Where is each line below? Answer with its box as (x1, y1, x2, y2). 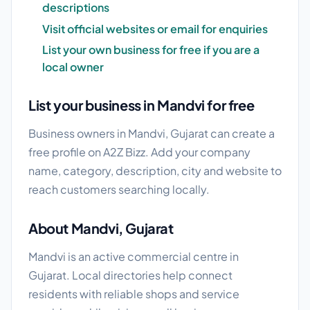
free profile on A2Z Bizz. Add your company (28, 145, 250, 160)
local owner (42, 60, 104, 75)
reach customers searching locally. (28, 182, 210, 197)
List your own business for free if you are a (42, 42, 259, 57)
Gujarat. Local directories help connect (28, 268, 232, 283)
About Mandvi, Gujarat (28, 219, 174, 237)
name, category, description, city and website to (28, 163, 282, 179)
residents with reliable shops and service (28, 286, 239, 302)
